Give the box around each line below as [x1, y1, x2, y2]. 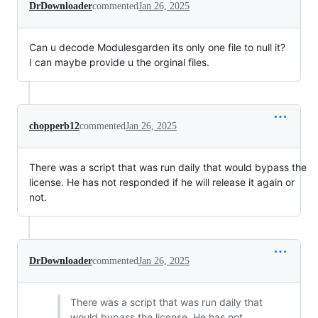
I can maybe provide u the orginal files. [29, 56, 209, 68]
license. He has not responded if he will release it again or [29, 176, 295, 188]
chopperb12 [29, 121, 79, 131]
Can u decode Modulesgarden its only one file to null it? [29, 41, 285, 53]
